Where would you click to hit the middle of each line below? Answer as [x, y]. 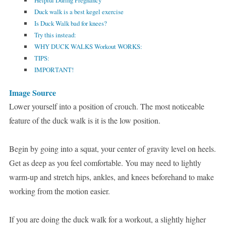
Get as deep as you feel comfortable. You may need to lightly [105, 163]
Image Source [32, 93]
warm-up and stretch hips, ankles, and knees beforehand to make [111, 177]
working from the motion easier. [59, 191]
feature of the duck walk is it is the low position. [84, 121]
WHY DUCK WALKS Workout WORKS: [88, 47]
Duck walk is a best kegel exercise [79, 12]
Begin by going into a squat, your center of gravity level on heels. [112, 149]
